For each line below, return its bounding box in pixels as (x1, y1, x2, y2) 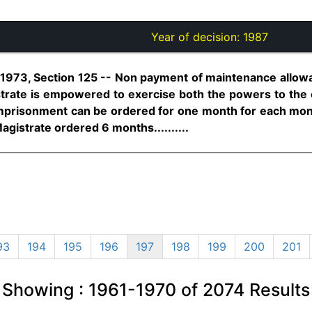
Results (244, 279, 310, 300)
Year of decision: (151, 29, 243, 44)
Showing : (2, 279, 88, 300)
